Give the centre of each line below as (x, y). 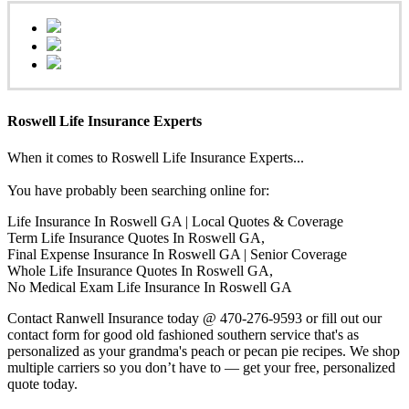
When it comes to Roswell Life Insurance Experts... (156, 157)
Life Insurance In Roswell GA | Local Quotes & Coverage (175, 221)
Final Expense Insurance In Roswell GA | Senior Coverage (177, 254)
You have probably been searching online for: (138, 190)
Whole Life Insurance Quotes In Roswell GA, (140, 270)
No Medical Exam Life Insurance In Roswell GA (150, 287)
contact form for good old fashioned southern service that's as (183, 334)
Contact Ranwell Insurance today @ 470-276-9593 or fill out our (194, 318)
